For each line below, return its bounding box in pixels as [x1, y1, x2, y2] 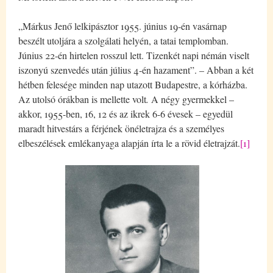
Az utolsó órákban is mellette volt [18, 92, 146, 105]
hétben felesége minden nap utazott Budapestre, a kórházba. [18, 77, 247, 91]
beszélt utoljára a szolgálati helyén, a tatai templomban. [18, 34, 229, 47]
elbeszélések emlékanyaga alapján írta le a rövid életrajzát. [18, 136, 240, 149]
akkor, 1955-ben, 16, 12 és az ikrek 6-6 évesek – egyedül [18, 107, 233, 120]
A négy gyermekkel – [149, 92, 234, 105]
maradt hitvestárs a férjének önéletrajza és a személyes [18, 121, 224, 135]
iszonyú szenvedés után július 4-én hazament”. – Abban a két [18, 63, 253, 76]
